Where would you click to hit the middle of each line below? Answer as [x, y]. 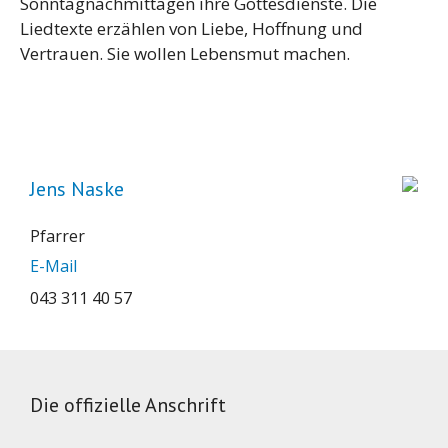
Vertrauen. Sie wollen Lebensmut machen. [185, 53]
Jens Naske [77, 188]
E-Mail [53, 265]
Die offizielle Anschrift [128, 404]
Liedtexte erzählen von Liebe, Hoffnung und [191, 28]
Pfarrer [57, 235]
